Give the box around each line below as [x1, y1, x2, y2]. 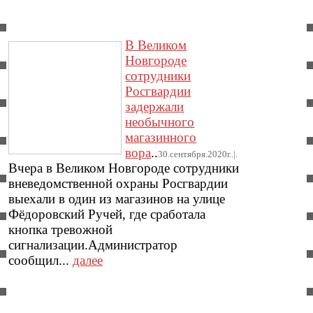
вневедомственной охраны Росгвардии [8, 176, 228, 191]
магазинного [125, 130, 197, 145]
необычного [125, 115, 195, 130]
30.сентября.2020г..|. [158, 149, 238, 160]
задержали [125, 99, 184, 115]
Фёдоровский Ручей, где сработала [8, 207, 206, 222]
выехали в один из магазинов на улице [8, 191, 226, 207]
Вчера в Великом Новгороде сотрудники [8, 161, 240, 176]
